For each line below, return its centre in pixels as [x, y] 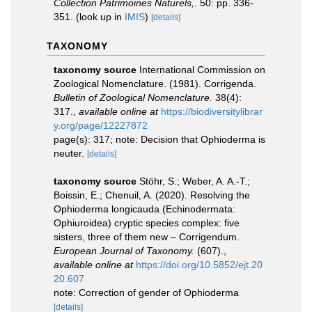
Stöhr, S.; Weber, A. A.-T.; [195, 181]
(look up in [99, 17]
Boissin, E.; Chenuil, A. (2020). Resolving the [152, 195]
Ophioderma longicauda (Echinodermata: [145, 209]
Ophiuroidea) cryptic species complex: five [147, 223]
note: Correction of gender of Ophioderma [146, 292]
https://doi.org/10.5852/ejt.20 [199, 265]
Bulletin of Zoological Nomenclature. [133, 97]
